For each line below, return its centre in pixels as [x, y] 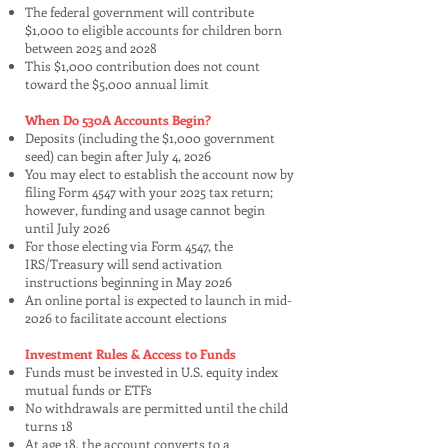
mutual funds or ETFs [88, 389]
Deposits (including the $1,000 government [150, 137]
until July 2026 [67, 227]
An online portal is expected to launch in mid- [158, 299]
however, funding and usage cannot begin [145, 209]
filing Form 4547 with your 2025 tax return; [149, 191]
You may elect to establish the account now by [159, 173]
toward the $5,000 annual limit [117, 83]
